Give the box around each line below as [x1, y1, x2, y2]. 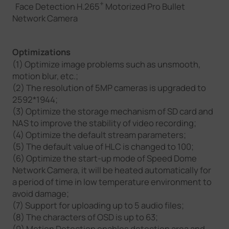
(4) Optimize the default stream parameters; [12, 129, 186, 141]
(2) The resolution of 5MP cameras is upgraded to [12, 82, 206, 94]
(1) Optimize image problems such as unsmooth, [12, 58, 200, 71]
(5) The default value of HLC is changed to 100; [12, 141, 194, 153]
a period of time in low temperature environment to [12, 176, 212, 188]
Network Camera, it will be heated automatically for [12, 164, 211, 176]
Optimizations [12, 46, 71, 58]
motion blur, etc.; [12, 70, 78, 82]
